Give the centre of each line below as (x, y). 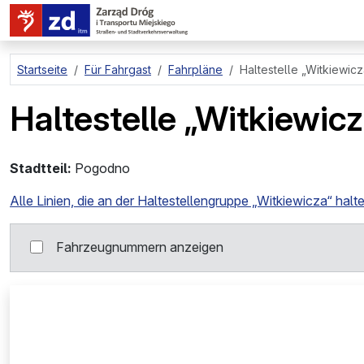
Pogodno (102, 168)
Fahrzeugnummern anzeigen (140, 247)
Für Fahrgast (118, 69)
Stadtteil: (41, 168)
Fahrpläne (195, 69)
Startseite (42, 69)
